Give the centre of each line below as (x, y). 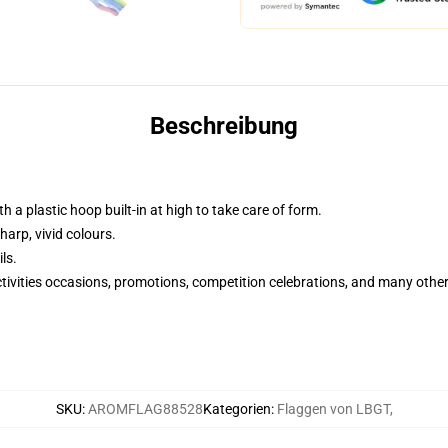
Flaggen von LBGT (333, 409)
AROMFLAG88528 (145, 409)
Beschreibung (224, 126)
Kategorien (236, 409)
